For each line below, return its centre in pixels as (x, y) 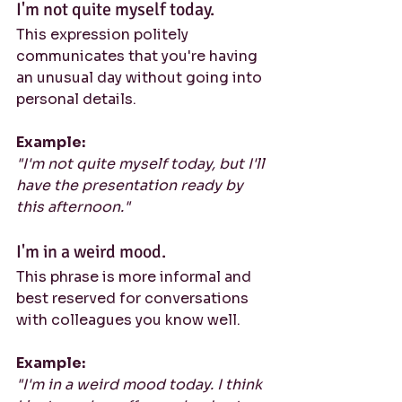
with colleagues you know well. (128, 320)
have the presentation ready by (131, 185)
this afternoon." (73, 207)
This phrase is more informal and (135, 277)
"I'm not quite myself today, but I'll (142, 164)
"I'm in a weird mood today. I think (141, 385)
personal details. (76, 99)
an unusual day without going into (141, 78)
